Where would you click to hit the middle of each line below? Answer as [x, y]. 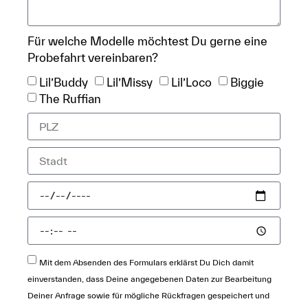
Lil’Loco [191, 82]
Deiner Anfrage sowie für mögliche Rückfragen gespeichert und [148, 295]
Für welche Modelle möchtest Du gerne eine [147, 41]
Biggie [247, 82]
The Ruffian [70, 98]
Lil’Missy [130, 82]
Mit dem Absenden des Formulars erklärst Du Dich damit [146, 262]
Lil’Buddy [64, 82]
